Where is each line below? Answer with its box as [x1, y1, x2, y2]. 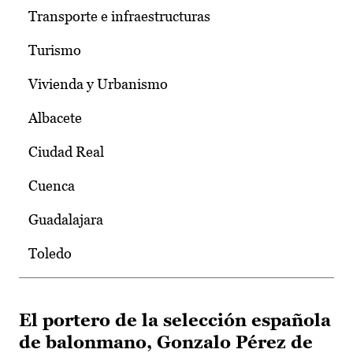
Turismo [28, 42, 81, 59]
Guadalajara [28, 211, 103, 229]
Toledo [28, 245, 72, 262]
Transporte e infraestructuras [28, 8, 210, 25]
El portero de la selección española [19, 310, 331, 331]
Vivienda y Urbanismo [28, 76, 168, 93]
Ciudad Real [28, 143, 104, 161]
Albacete [28, 110, 82, 127]
